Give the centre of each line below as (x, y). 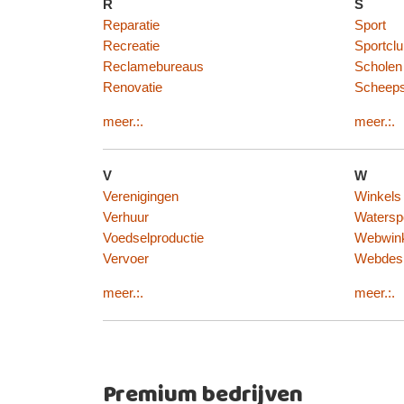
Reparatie (131, 26)
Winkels (377, 197)
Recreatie (131, 46)
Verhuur (125, 218)
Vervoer (125, 259)
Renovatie (132, 88)
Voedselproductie (153, 239)
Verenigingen (140, 197)
